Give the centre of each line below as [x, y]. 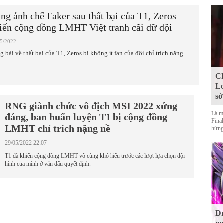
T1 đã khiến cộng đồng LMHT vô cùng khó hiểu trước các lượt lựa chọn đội [95, 156]
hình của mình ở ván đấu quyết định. [48, 164]
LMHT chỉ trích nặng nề [57, 128]
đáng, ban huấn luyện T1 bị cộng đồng [86, 117]
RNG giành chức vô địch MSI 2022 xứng [91, 106]
